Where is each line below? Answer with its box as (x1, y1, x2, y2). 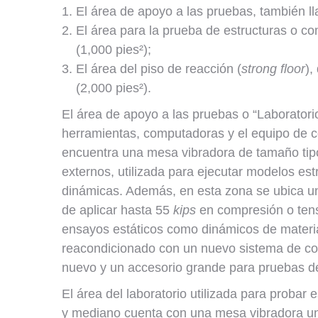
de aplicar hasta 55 (62, 203, 173, 217)
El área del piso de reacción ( (76, 62, 241, 76)
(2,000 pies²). (76, 81, 151, 95)
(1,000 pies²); (76, 43, 151, 57)
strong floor (241, 62, 305, 76)
